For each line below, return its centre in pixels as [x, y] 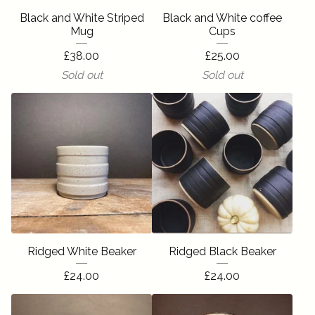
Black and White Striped [82, 18]
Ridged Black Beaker [222, 251]
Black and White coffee [222, 18]
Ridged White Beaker [82, 251]
